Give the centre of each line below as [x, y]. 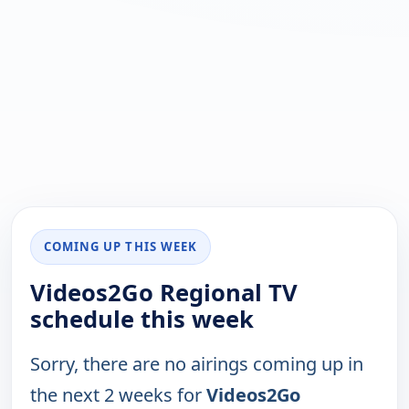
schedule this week [142, 320]
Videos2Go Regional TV [164, 293]
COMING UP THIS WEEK [121, 247]
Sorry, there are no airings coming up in [197, 364]
